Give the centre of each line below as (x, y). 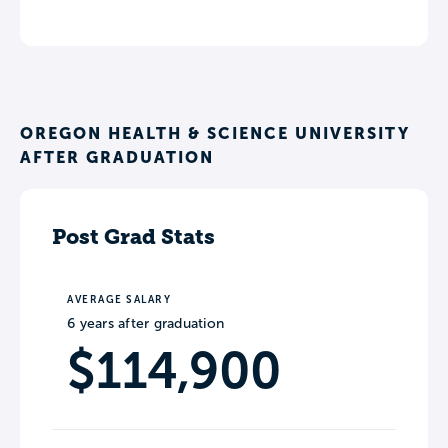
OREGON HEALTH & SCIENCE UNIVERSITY (215, 133)
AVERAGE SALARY (119, 300)
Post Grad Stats (133, 237)
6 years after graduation (145, 324)
